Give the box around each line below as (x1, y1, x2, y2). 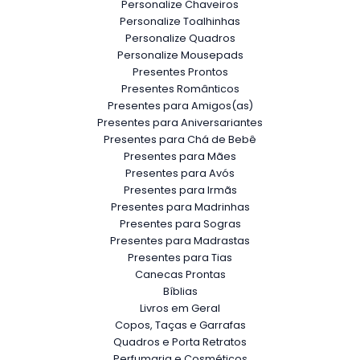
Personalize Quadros (125, 31, 235, 45)
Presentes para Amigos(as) (107, 99, 253, 112)
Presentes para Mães (124, 149, 236, 163)
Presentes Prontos (132, 65, 228, 79)
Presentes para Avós (125, 166, 235, 180)
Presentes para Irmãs (123, 183, 237, 197)
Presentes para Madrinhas (110, 200, 250, 214)
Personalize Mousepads (117, 48, 243, 62)
